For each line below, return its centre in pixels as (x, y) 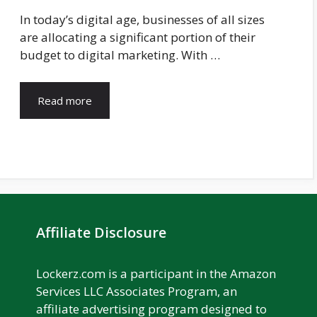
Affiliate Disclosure (101, 232)
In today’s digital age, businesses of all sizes (142, 19)
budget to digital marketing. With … (120, 55)
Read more (65, 100)
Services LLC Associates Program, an (136, 291)
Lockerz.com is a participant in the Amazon (156, 273)
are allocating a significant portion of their (138, 37)
